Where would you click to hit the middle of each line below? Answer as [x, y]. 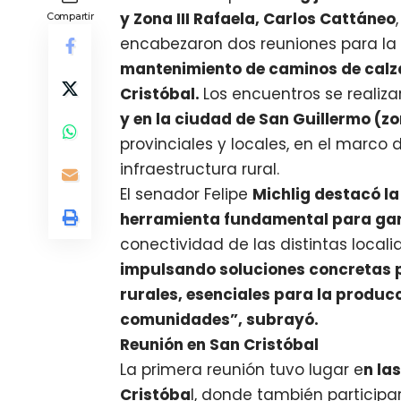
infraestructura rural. [200, 170]
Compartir [70, 17]
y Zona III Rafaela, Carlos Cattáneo [258, 19]
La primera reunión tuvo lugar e [242, 370]
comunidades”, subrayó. [220, 320]
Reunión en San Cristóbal [220, 345]
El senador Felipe [187, 195]
